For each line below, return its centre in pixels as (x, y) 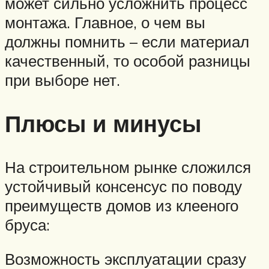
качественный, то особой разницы (128, 61)
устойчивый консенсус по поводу (123, 186)
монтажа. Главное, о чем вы (105, 23)
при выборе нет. (62, 80)
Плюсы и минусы (103, 123)
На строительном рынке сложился (128, 167)
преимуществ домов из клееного (122, 205)
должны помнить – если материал (127, 42)
